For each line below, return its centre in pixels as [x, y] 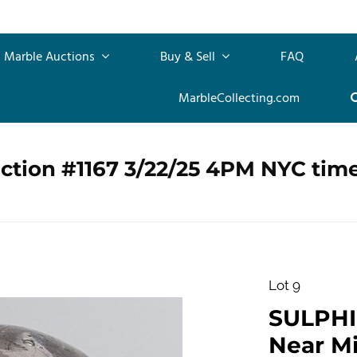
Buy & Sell [189, 57]
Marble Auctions [51, 57]
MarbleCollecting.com [239, 98]
